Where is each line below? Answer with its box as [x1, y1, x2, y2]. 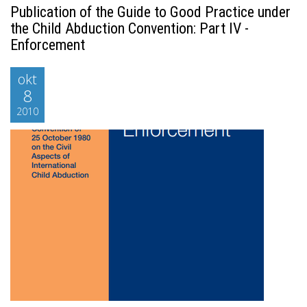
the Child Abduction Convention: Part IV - [10, 20, 249, 37]
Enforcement [10, 36, 85, 53]
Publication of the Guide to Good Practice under [10, 3, 291, 21]
